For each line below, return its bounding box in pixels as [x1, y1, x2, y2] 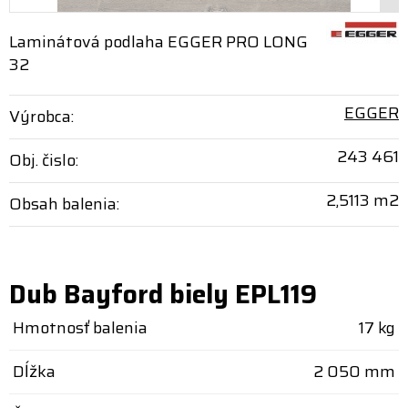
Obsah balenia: [9, 191, 119, 217]
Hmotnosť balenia [13, 315, 148, 341]
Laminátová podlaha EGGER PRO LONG [9, 29, 308, 55]
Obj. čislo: [9, 148, 78, 173]
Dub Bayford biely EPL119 [9, 274, 317, 314]
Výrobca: [9, 104, 74, 129]
